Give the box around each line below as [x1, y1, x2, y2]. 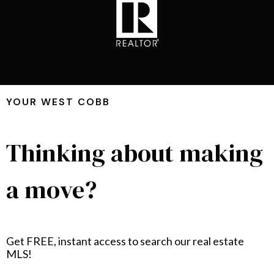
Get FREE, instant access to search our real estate [6, 234, 244, 248]
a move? [6, 173, 97, 207]
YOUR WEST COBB [6, 95, 110, 109]
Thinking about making [6, 136, 263, 170]
